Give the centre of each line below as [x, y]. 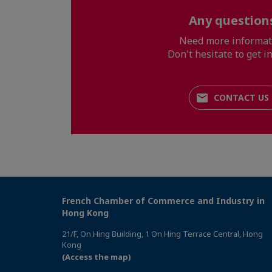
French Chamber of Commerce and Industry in [163, 201]
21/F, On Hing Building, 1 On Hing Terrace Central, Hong [162, 234]
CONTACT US [241, 98]
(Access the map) [97, 257]
